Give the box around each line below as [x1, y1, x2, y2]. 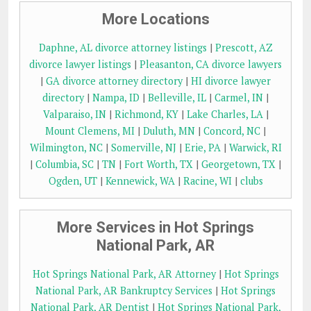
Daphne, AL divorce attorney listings [38, 41, 207, 55]
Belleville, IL [148, 91, 206, 105]
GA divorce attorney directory [46, 74, 183, 88]
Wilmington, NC [29, 141, 103, 155]
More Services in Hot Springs [57, 219, 254, 237]
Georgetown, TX [201, 158, 276, 171]
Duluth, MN [143, 124, 195, 138]
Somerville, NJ [110, 141, 176, 155]
